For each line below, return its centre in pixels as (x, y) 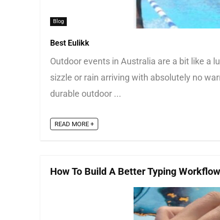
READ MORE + (74, 124)
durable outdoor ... (86, 94)
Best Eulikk (70, 43)
